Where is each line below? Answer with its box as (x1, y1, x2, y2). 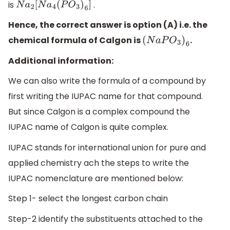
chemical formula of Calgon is (8, 34, 142, 47)
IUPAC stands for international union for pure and (8, 141, 206, 154)
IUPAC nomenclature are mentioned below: (8, 172, 183, 184)
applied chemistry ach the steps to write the (8, 157, 189, 169)
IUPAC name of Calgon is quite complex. (8, 121, 168, 133)
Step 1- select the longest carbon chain (8, 193, 168, 205)
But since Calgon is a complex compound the (8, 106, 190, 118)
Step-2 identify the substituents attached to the (8, 213, 203, 225)
